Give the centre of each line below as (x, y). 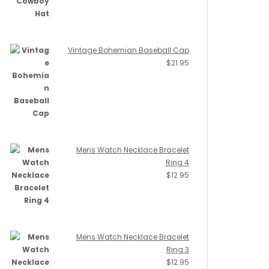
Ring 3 (178, 249)
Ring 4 (177, 162)
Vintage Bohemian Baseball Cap (128, 50)
